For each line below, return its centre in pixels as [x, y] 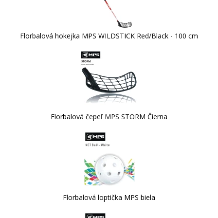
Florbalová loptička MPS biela [109, 197]
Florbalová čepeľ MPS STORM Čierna [109, 117]
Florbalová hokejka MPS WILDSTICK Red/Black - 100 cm [109, 36]
